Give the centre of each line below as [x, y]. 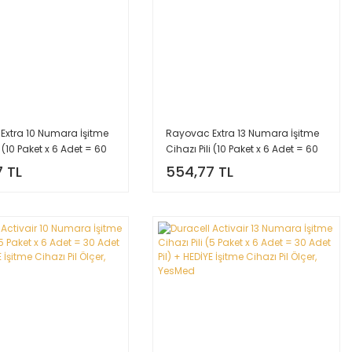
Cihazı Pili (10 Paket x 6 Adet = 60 [242, 148]
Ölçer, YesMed [199, 180]
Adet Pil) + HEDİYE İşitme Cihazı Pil [244, 164]
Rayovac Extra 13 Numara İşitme [243, 133]
